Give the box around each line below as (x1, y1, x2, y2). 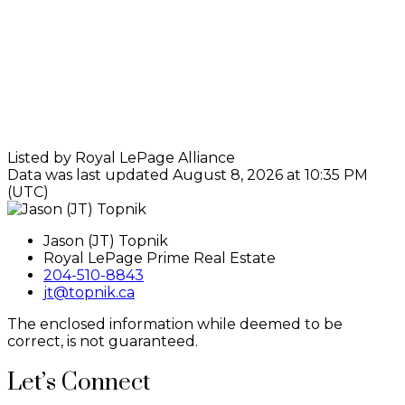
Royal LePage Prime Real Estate (43, 249, 276, 267)
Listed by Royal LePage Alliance (7, 148, 235, 166)
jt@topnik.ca (43, 283, 135, 301)
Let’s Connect (7, 367, 150, 398)
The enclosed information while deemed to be (7, 315, 343, 333)
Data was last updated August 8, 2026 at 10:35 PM (7, 165, 368, 184)
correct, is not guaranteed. (7, 332, 198, 350)
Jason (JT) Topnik (43, 231, 168, 250)
